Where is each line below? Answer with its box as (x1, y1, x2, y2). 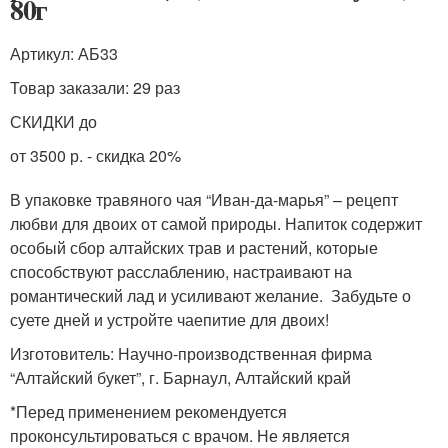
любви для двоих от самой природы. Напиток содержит (10, 211, 422, 235)
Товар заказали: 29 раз (10, 75, 180, 99)
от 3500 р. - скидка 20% (10, 143, 181, 167)
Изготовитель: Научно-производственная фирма (10, 341, 372, 365)
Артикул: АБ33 (10, 41, 118, 65)
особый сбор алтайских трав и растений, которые (10, 235, 378, 259)
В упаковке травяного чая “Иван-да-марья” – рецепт (10, 187, 398, 211)
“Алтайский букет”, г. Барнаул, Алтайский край (10, 365, 351, 389)
